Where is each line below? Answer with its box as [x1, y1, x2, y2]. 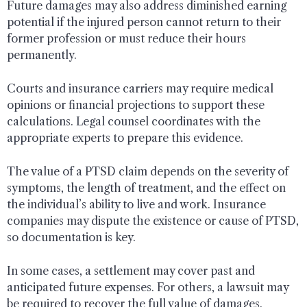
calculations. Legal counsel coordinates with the [7, 114, 260, 128]
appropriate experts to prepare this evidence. [7, 130, 243, 145]
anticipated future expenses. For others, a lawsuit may [7, 280, 288, 294]
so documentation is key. [7, 230, 136, 244]
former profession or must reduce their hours [7, 31, 246, 45]
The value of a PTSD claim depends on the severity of [7, 164, 288, 178]
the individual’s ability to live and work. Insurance [7, 197, 266, 211]
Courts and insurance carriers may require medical [7, 81, 273, 95]
